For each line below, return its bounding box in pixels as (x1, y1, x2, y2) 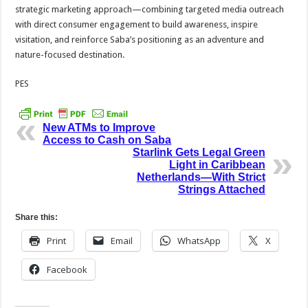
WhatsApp (177, 234, 221, 247)
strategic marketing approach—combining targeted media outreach (15, 4, 285, 15)
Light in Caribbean (168, 159, 265, 171)
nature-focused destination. (15, 49, 125, 60)
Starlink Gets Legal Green (132, 146, 265, 159)
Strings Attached (177, 184, 265, 196)
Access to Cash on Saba (43, 134, 172, 146)
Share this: (15, 212, 58, 223)
